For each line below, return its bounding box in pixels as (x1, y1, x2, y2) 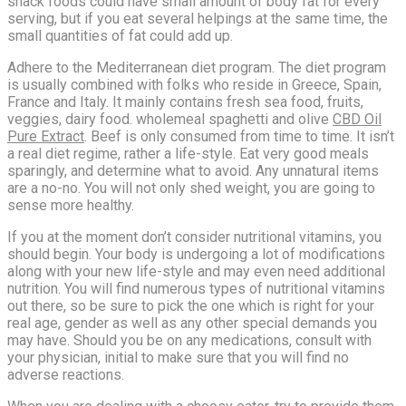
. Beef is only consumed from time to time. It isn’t (84, 127, 394, 145)
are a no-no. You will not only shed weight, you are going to (7, 179, 375, 197)
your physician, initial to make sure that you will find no (7, 348, 349, 366)
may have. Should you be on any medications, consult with (7, 331, 372, 349)
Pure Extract (7, 127, 84, 145)
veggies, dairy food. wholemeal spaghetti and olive (7, 110, 333, 128)
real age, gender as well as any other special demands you (7, 314, 377, 332)
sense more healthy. (7, 196, 134, 214)
